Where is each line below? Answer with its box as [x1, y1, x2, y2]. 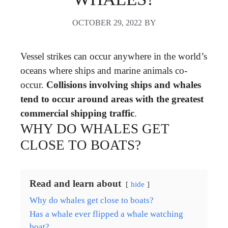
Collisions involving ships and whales [46, 79, 201, 90]
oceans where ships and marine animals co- [20, 65, 187, 76]
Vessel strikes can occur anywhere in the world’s [20, 50, 207, 62]
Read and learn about [30, 178, 121, 189]
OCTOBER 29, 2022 [72, 18, 142, 27]
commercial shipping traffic [20, 107, 134, 119]
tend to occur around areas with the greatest [20, 93, 204, 104]
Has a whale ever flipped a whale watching [30, 209, 183, 219]
